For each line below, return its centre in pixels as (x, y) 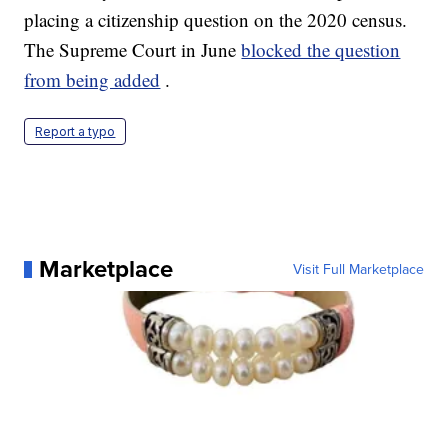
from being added (92, 80)
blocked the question (321, 50)
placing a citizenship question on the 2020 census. (216, 20)
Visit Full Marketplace (358, 269)
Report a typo (75, 132)
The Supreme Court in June (133, 50)
